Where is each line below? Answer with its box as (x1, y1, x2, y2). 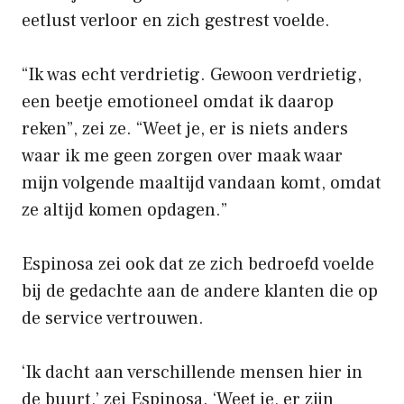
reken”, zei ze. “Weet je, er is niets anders (22, 116, 348, 141)
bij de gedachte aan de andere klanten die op (22, 279, 378, 303)
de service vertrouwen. (22, 306, 204, 330)
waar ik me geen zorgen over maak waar (22, 143, 343, 168)
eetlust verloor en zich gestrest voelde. (22, 8, 330, 32)
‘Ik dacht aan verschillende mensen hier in (22, 360, 363, 384)
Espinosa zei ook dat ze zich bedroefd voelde (22, 252, 374, 276)
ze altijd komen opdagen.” (22, 197, 227, 222)
